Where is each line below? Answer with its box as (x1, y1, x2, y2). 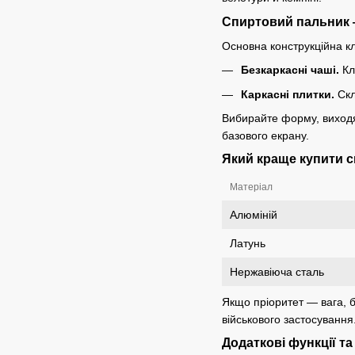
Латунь (230, 237, 265, 250)
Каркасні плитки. (241, 87, 334, 101)
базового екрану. (222, 129, 309, 143)
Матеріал (230, 181, 273, 193)
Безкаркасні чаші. (241, 63, 339, 77)
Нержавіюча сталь (230, 265, 324, 279)
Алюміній (230, 208, 277, 222)
